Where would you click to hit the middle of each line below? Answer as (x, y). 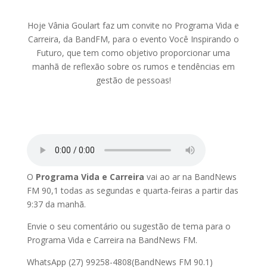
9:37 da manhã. (56, 204)
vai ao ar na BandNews (190, 177)
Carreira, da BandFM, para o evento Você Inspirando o (133, 39)
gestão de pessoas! (133, 80)
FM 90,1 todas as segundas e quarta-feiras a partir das (132, 190)
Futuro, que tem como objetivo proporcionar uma (133, 53)
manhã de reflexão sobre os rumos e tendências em (133, 66)
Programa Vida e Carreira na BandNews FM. (112, 240)
